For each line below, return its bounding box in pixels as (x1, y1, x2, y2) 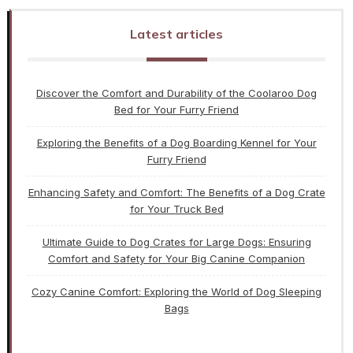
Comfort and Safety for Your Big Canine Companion (48, 252, 305, 266)
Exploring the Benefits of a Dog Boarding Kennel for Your (36, 136, 317, 150)
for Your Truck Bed (129, 203, 224, 216)
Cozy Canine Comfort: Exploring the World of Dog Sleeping (32, 285, 321, 299)
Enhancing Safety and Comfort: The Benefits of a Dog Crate (28, 186, 325, 199)
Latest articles (130, 26, 223, 43)
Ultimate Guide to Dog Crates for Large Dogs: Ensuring (42, 236, 311, 249)
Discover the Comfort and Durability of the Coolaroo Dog (36, 87, 317, 100)
